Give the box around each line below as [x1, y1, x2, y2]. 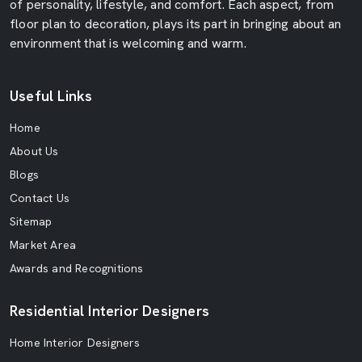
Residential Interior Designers [10, 301, 209, 321]
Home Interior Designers [10, 335, 141, 351]
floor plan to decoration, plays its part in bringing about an [10, 15, 342, 33]
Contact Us [10, 191, 69, 206]
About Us [10, 144, 59, 159]
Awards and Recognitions [10, 261, 144, 276]
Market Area [10, 238, 77, 253]
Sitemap [10, 214, 53, 229]
